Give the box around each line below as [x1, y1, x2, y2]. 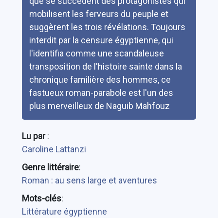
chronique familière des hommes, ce [29, 74, 171, 85]
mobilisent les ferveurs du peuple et [29, 9, 168, 19]
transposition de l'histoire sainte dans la [29, 61, 182, 72]
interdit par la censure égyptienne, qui [29, 35, 173, 45]
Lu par [21, 131, 47, 141]
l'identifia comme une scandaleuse [29, 48, 164, 58]
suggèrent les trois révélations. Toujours [29, 22, 185, 32]
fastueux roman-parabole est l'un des [29, 88, 173, 98]
